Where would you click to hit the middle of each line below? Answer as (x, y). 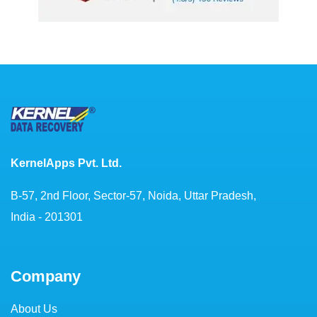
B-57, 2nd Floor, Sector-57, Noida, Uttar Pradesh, (133, 195)
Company (46, 276)
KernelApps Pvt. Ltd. (66, 163)
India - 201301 (47, 217)
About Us (34, 309)
